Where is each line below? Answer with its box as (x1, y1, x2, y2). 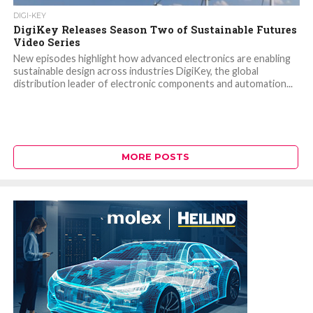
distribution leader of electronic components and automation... (13, 78, 293, 90)
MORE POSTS (122, 152, 190, 163)
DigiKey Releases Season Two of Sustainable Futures (13, 23, 297, 37)
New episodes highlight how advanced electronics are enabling (13, 52, 291, 65)
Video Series (13, 36, 80, 50)
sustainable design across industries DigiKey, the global (13, 65, 259, 78)
